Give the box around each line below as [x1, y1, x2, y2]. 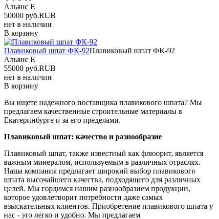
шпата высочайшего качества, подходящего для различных [4, 175, 200, 184]
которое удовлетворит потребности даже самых [4, 193, 163, 201]
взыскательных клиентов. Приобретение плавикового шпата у [4, 201, 213, 210]
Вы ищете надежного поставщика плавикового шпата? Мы [4, 98, 202, 107]
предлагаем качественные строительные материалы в [4, 107, 182, 115]
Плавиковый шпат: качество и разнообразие [4, 132, 162, 141]
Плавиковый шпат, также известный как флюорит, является [4, 149, 203, 157]
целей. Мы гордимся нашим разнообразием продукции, [4, 184, 190, 193]
